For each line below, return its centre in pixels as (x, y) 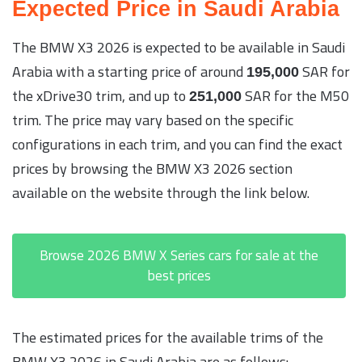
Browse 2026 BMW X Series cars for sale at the (179, 255)
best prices (179, 275)
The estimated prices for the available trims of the (168, 337)
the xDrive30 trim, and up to (101, 95)
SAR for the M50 (295, 95)
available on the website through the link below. (161, 192)
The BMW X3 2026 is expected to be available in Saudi (179, 47)
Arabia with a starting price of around (129, 71)
